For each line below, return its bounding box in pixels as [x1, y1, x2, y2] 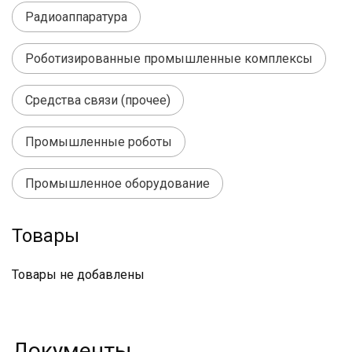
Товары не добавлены [12, 267, 145, 282]
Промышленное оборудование [25, 176, 210, 191]
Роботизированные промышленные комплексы [25, 51, 313, 66]
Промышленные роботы [25, 134, 172, 149]
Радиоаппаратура [25, 9, 127, 24]
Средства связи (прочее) [25, 93, 170, 108]
